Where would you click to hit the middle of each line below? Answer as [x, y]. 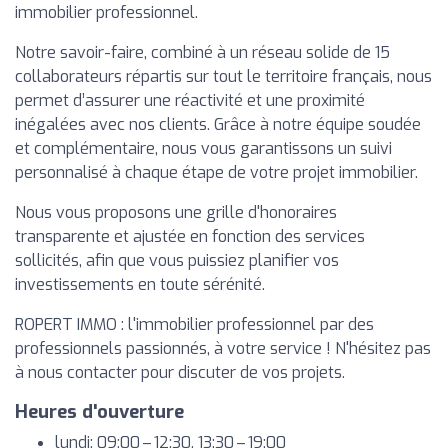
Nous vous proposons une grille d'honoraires [176, 212]
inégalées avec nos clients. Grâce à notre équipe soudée [218, 124]
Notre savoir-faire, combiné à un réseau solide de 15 [202, 52]
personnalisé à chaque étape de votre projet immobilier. [216, 172]
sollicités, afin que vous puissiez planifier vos [177, 260]
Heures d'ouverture [99, 412]
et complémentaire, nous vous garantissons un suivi [203, 148]
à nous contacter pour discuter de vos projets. [180, 372]
